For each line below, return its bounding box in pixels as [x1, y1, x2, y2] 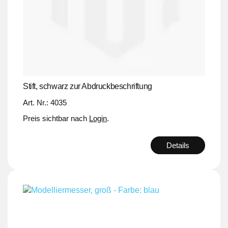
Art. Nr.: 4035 [23, 98, 67, 107]
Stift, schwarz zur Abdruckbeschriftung [23, 81, 152, 91]
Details [166, 140, 189, 150]
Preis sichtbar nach [23, 113, 89, 123]
